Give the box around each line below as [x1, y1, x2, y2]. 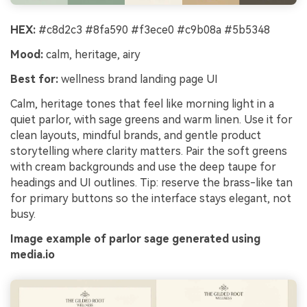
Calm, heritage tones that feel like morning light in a [10, 97, 274, 110]
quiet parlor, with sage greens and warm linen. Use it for [10, 112, 293, 126]
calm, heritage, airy [43, 48, 140, 62]
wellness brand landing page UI [58, 72, 218, 86]
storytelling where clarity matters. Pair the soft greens [10, 144, 287, 158]
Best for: [10, 72, 58, 86]
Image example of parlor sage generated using [10, 232, 260, 245]
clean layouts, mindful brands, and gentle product [10, 128, 261, 142]
